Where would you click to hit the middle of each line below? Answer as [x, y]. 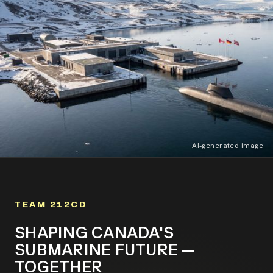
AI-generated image [228, 146]
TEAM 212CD [51, 204]
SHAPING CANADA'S [94, 233]
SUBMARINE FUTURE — [105, 250]
